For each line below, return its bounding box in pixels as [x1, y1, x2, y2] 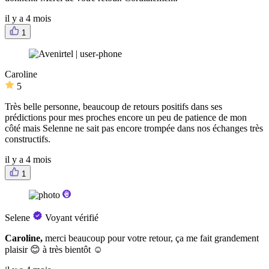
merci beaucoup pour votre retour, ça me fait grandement [45, 233, 259, 244]
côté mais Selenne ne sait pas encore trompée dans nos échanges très [5, 123, 263, 134]
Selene [5, 213, 30, 223]
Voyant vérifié [45, 213, 98, 223]
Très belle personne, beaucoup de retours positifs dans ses [5, 101, 222, 112]
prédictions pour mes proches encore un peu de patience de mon [5, 112, 247, 123]
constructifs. [5, 134, 50, 145]
